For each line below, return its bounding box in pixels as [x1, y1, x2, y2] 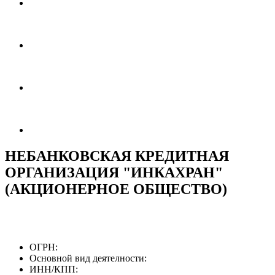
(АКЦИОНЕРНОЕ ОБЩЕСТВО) [5, 180, 227, 197]
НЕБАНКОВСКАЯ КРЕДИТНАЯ [5, 147, 229, 164]
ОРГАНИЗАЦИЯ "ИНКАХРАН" [5, 164, 223, 180]
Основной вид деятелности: [29, 252, 147, 263]
